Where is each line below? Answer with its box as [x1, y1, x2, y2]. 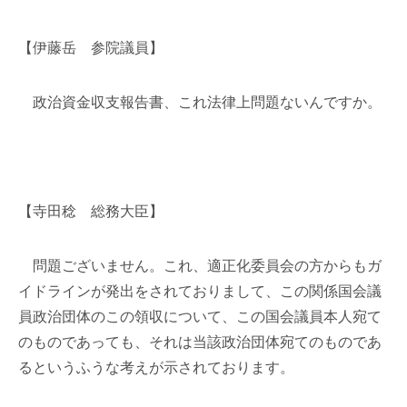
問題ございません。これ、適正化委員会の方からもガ [18, 258, 382, 273]
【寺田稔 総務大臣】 [18, 203, 164, 219]
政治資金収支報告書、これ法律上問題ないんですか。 [18, 94, 382, 110]
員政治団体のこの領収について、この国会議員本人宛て [18, 309, 382, 324]
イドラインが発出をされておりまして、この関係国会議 [18, 283, 382, 299]
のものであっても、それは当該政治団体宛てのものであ [18, 334, 382, 350]
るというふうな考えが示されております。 [18, 360, 294, 375]
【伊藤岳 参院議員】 [18, 40, 164, 55]
